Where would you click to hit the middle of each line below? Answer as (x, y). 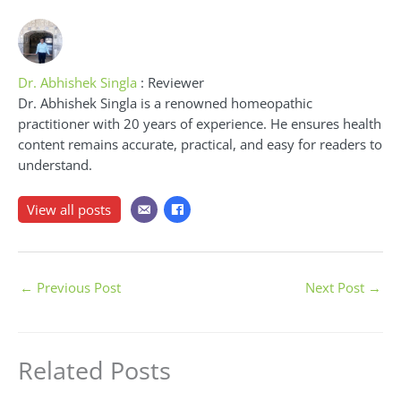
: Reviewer (172, 82)
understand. (55, 164)
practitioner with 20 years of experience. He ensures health (200, 123)
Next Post (337, 287)
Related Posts (94, 371)
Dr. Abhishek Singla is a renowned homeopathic (165, 102)
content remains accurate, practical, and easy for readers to (200, 144)
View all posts (71, 210)
